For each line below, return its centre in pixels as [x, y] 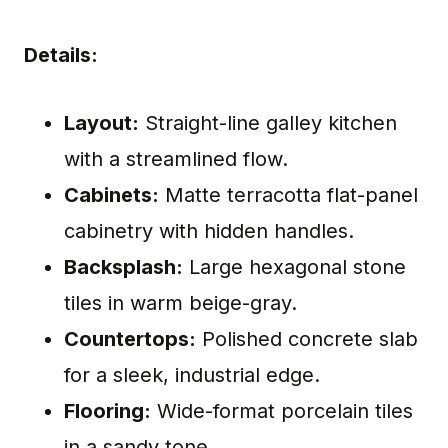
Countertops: [130, 339]
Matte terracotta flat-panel [288, 195]
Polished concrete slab [307, 339]
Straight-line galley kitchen [268, 123]
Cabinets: [111, 195]
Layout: [101, 123]
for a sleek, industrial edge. [192, 375]
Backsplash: [123, 267]
